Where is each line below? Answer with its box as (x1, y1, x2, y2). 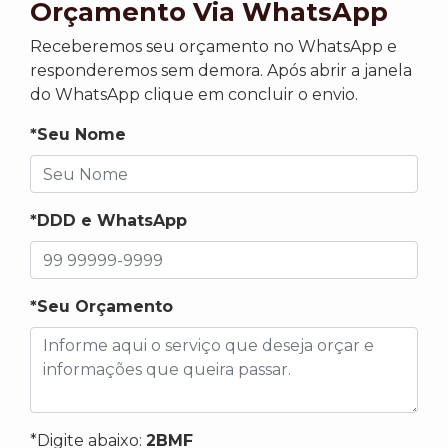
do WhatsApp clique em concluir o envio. (30, 85, 358, 105)
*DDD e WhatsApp (30, 211, 187, 231)
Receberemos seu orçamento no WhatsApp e (30, 37, 397, 57)
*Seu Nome (30, 125, 126, 145)
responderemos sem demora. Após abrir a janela (30, 61, 412, 81)
